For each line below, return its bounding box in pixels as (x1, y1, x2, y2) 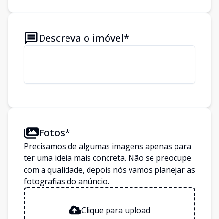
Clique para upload (81, 204, 150, 216)
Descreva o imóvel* (39, 31, 129, 44)
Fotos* (39, 126, 70, 139)
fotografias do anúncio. (24, 176, 109, 187)
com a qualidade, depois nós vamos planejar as (24, 164, 195, 175)
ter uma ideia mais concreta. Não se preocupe (24, 153, 191, 163)
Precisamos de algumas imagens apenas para (24, 141, 191, 152)
